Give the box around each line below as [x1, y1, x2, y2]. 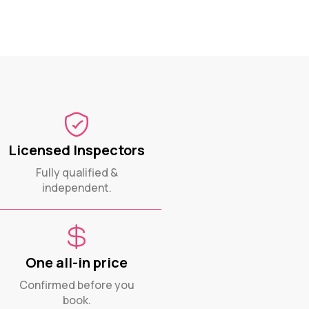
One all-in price [26, 252, 128, 272]
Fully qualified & [35, 164, 118, 180]
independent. [41, 179, 112, 195]
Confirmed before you [19, 277, 134, 292]
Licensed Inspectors [8, 140, 146, 159]
